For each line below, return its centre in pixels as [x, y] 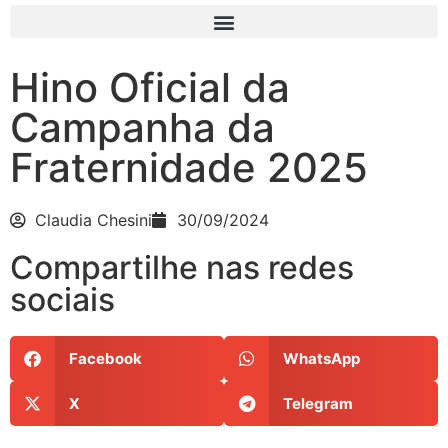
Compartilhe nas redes [182, 267]
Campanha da [142, 127]
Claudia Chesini [93, 220]
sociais [62, 299]
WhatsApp [321, 358]
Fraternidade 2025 [189, 167]
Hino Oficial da [150, 87]
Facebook [105, 358]
